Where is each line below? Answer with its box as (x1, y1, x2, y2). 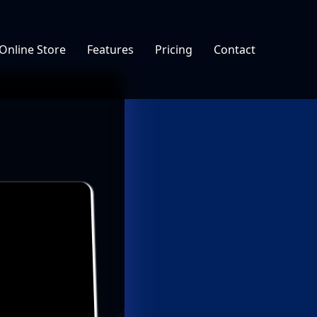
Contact (214, 42, 255, 57)
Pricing (155, 42, 192, 57)
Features (87, 42, 134, 57)
